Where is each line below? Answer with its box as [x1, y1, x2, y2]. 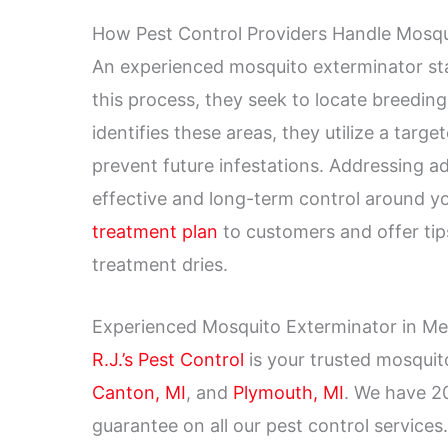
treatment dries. [92, 254, 228, 276]
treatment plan [92, 221, 218, 243]
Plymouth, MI [233, 381, 344, 403]
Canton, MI [92, 381, 186, 403]
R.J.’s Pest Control [92, 348, 244, 370]
